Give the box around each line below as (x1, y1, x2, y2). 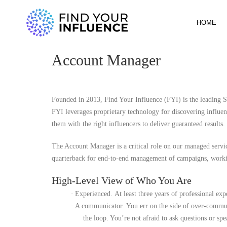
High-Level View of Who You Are (52, 175, 192, 186)
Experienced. (75, 190, 115, 198)
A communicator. (75, 202, 126, 210)
